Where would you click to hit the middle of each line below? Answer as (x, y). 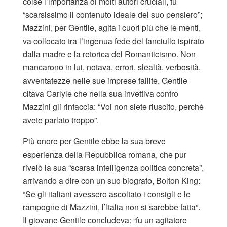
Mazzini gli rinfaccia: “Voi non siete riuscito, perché (113, 106)
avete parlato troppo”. (61, 120)
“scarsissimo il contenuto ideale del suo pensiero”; (112, 14)
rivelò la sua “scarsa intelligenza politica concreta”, (113, 167)
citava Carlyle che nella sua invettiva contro (101, 93)
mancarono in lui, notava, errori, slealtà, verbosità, (112, 67)
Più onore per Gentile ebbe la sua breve (94, 141)
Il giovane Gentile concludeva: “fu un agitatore (105, 220)
